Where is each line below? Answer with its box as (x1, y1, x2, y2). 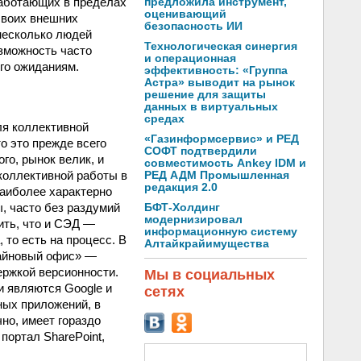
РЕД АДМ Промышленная (144, 169, 289, 181)
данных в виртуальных (144, 101, 278, 113)
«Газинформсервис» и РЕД (144, 133, 299, 145)
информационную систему (144, 226, 297, 238)
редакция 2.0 (144, 181, 218, 193)
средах (144, 113, 185, 125)
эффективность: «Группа (144, 64, 288, 77)
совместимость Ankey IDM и (144, 157, 306, 169)
